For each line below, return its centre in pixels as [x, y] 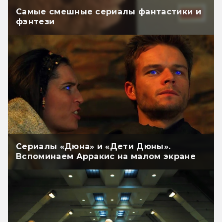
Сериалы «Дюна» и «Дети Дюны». [93, 146]
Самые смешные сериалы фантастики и [109, 12]
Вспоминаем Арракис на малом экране [106, 156]
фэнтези [35, 22]
